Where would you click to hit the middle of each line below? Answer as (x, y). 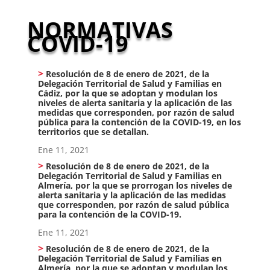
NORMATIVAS (100, 30)
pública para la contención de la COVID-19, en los (139, 122)
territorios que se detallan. (93, 132)
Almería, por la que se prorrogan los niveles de (135, 185)
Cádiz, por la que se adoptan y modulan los (127, 93)
